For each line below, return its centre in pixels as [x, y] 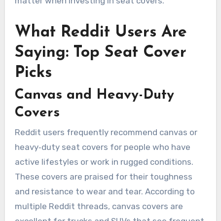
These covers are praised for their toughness [103, 177]
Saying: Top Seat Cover [100, 53]
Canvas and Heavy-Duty [94, 95]
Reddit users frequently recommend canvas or [106, 132]
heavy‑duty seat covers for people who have [102, 147]
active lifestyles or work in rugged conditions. [104, 162]
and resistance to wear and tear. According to [105, 192]
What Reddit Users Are [101, 32]
